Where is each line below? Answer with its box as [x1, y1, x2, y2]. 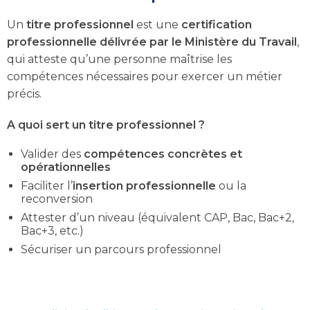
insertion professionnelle [73, 179, 216, 193]
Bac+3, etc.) [21, 224, 84, 238]
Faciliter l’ [21, 179, 73, 193]
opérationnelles [21, 161, 111, 174]
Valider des [21, 147, 84, 161]
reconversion [21, 192, 93, 206]
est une [134, 18, 181, 32]
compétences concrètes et [84, 147, 242, 161]
